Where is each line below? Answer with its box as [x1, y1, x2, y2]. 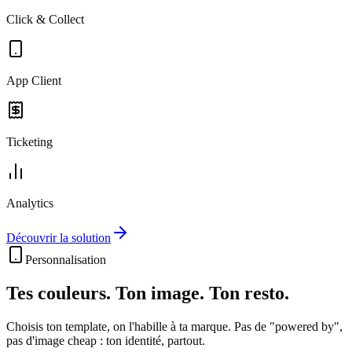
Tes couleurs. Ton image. [6, 283, 204, 304]
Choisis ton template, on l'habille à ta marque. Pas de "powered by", [6, 320, 343, 334]
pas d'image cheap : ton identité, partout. [6, 334, 205, 348]
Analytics [6, 196, 53, 211]
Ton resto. [209, 283, 289, 304]
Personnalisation [25, 253, 106, 267]
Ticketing [6, 135, 53, 149]
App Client [6, 74, 61, 88]
